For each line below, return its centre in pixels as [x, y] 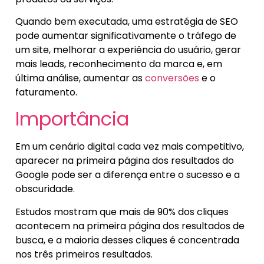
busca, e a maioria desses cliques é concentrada [127, 240]
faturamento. [46, 92]
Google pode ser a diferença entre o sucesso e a [128, 175]
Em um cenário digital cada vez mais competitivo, [130, 147]
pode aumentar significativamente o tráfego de [126, 35]
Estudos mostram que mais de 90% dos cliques [122, 212]
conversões [172, 78]
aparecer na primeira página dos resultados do [125, 161]
